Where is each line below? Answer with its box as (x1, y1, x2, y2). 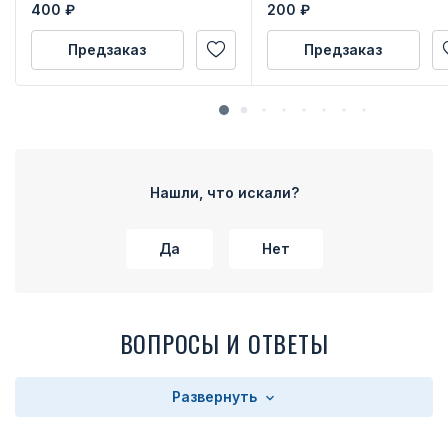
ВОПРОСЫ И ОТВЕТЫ (119, 324, 329, 361)
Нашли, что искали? (149, 183, 299, 201)
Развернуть (171, 387, 261, 405)
